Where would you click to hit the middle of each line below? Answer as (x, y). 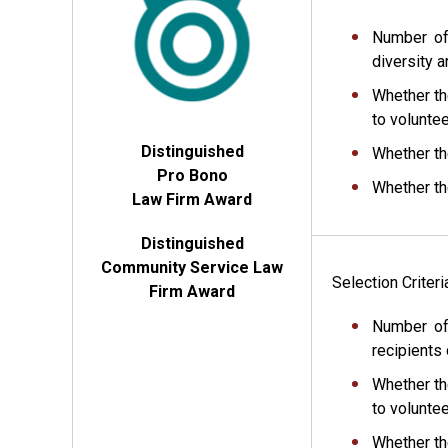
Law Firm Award (192, 199)
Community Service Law (192, 267)
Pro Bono (192, 175)
